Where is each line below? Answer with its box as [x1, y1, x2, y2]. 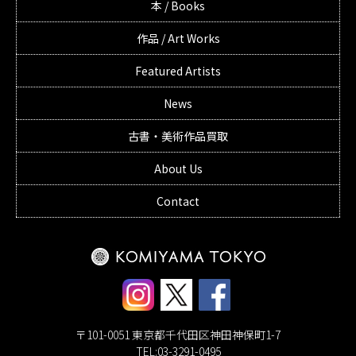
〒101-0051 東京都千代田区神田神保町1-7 [75, 326, 281, 342]
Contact [157, 192, 199, 209]
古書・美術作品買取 [128, 127, 228, 144]
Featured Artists [135, 62, 221, 79]
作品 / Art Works [136, 29, 220, 46]
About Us [153, 160, 203, 176]
